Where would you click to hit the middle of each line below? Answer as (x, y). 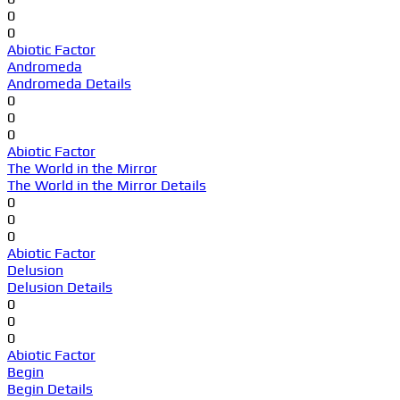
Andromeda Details (69, 83)
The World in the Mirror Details (107, 185)
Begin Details (50, 388)
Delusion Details (60, 287)
